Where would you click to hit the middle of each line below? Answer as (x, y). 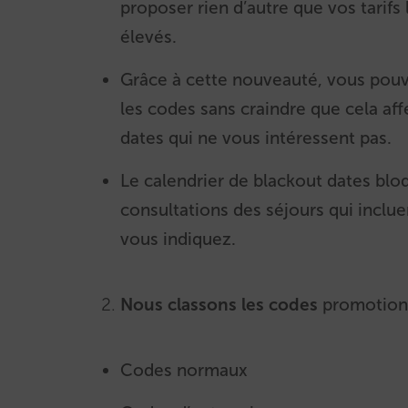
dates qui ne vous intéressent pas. (256, 138)
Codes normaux (184, 370)
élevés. (148, 37)
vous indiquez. (178, 239)
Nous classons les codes (221, 305)
